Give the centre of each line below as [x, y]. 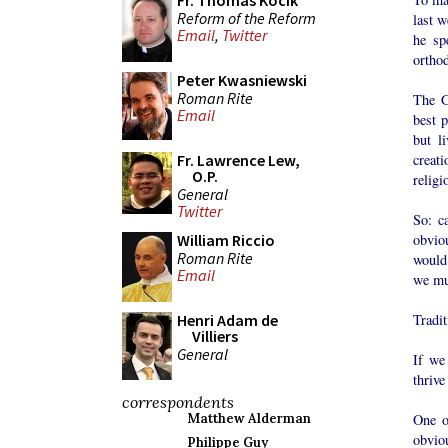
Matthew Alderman [249, 418]
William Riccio [226, 240]
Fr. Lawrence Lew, [238, 160]
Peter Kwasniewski [242, 80]
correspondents [178, 402]
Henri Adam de [227, 320]
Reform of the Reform [246, 17]
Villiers [215, 336]
